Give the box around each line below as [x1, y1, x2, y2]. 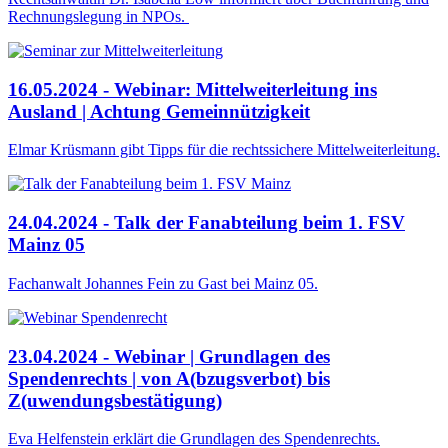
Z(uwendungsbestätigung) [8, 389, 222, 411]
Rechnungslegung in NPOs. [8, 8, 189, 25]
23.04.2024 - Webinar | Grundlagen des [8, 345, 330, 367]
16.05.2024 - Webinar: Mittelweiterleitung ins [8, 78, 377, 100]
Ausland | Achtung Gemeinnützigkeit [8, 100, 310, 122]
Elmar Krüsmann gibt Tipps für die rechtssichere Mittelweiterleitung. [8, 141, 440, 159]
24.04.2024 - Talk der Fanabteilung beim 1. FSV [8, 212, 405, 234]
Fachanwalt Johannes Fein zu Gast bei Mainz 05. [8, 274, 318, 292]
